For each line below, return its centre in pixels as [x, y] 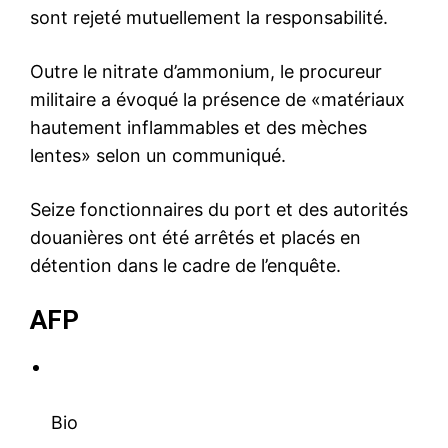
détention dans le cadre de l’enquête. [185, 265]
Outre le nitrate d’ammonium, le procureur [206, 71]
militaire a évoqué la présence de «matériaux [217, 99]
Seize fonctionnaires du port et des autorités [219, 209]
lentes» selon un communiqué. [158, 155]
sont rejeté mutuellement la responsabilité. [209, 17]
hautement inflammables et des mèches [198, 127]
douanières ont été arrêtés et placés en [195, 237]
